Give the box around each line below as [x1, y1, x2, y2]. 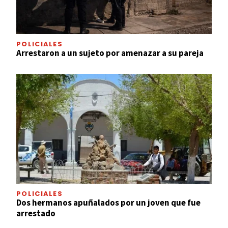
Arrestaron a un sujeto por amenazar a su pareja [16, 47, 204, 59]
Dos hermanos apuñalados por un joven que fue [16, 196, 201, 208]
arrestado [16, 207, 55, 219]
